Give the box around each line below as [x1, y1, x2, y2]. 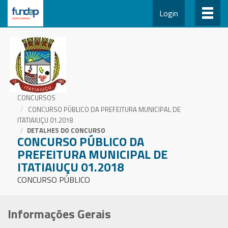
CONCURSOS [17, 93, 55, 103]
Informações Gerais [8, 204, 111, 223]
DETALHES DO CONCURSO [27, 125, 105, 136]
